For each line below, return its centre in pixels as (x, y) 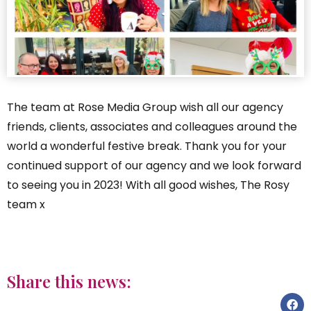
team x (26, 205)
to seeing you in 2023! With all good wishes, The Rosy (148, 185)
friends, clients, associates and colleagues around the (152, 127)
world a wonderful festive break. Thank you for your (147, 146)
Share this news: (69, 281)
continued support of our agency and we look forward (154, 166)
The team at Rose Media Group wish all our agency (145, 108)
